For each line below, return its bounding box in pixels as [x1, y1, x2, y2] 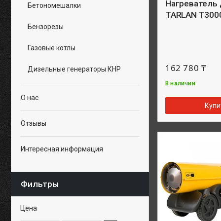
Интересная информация [21, 145, 103, 153]
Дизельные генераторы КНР [28, 65, 121, 73]
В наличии [165, 80, 195, 87]
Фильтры [21, 179, 59, 189]
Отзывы [21, 119, 46, 127]
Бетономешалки [28, 1, 81, 9]
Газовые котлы [28, 44, 75, 52]
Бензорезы [28, 23, 64, 31]
